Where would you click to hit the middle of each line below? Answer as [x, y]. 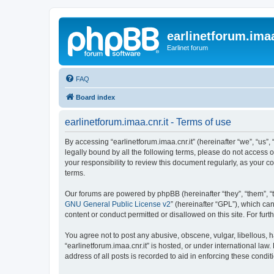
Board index [95, 97]
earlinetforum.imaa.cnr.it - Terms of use [148, 122]
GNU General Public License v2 [118, 204]
